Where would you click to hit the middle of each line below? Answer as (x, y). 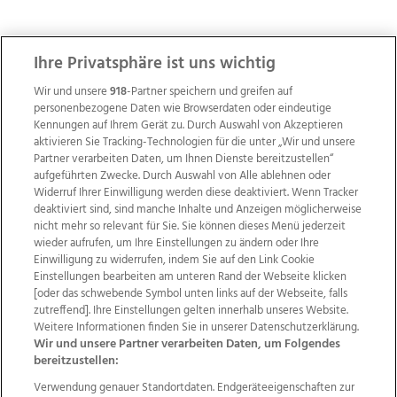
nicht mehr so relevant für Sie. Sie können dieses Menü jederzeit (190, 226)
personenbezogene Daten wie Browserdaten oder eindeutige (183, 109)
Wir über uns (91, 293)
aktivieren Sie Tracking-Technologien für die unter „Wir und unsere (195, 142)
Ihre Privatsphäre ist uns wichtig (155, 64)
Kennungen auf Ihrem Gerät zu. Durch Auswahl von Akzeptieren (189, 125)
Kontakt (269, 293)
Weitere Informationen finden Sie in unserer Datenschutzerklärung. (197, 327)
